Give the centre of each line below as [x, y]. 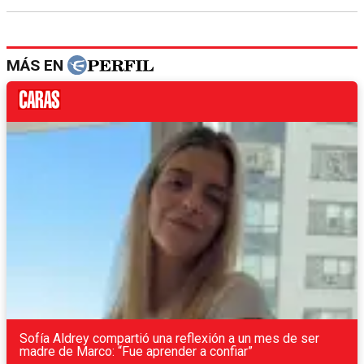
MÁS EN [37, 65]
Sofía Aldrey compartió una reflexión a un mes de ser [169, 338]
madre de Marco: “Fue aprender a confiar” [136, 351]
